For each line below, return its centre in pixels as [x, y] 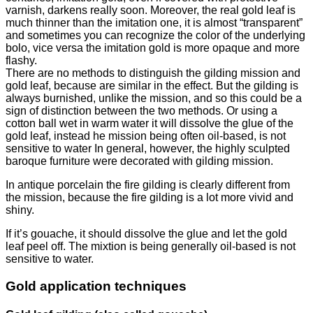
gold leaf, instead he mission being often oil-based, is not [146, 136]
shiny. [20, 210]
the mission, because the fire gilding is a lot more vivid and [150, 198]
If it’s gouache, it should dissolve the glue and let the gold [146, 234]
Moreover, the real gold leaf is [223, 10]
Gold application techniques [96, 286]
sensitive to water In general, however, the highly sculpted [148, 149]
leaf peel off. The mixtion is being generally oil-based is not [151, 247]
